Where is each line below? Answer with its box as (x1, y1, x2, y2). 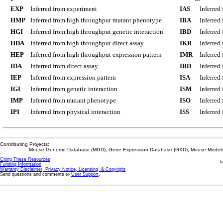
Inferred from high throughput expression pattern (30, 51, 162, 58)
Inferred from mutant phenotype (30, 97, 116, 104)
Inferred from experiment (30, 5, 97, 12)
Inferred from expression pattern (30, 74, 116, 81)
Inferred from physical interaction (30, 108, 120, 115)
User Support (71, 172, 99, 177)
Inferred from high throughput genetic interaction (30, 28, 163, 35)
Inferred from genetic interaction (30, 85, 117, 93)
